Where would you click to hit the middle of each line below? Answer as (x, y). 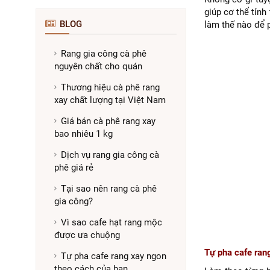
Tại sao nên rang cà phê (108, 189)
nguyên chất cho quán (98, 66)
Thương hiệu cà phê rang (110, 87)
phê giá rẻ (74, 168)
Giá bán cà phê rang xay (108, 121)
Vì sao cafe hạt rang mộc (111, 222)
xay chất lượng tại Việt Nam (110, 100)
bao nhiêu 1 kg (83, 134)
